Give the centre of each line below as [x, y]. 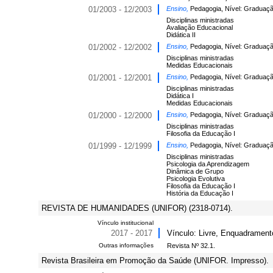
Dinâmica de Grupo [195, 171]
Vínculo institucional [126, 223]
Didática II [181, 35]
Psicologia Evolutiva [196, 179]
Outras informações [126, 245]
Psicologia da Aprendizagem [208, 164]
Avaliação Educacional [200, 27]
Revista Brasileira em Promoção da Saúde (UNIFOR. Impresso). [155, 261]
